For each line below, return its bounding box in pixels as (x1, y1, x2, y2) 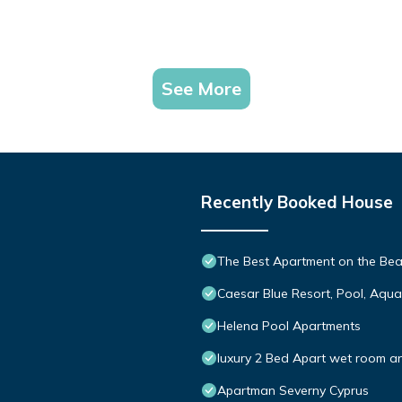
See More (161, 77, 241, 100)
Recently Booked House (201, 191, 393, 214)
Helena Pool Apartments (217, 318, 361, 335)
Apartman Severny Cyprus (217, 382, 369, 399)
